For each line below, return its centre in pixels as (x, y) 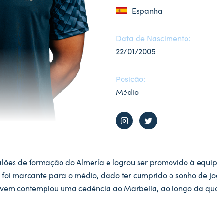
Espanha (147, 10)
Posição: (131, 78)
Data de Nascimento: (153, 38)
